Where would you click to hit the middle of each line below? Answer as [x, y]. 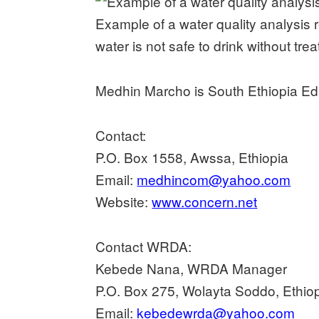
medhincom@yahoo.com [214, 179]
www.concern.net [205, 202]
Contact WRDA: [144, 246]
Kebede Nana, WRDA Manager [192, 268]
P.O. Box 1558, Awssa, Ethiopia [192, 157]
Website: [124, 202]
